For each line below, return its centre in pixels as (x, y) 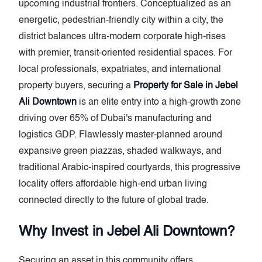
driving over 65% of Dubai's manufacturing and (115, 119)
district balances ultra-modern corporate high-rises (122, 37)
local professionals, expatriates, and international (120, 70)
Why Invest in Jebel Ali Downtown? (127, 232)
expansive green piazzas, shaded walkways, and (120, 151)
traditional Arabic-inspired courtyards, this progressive (130, 168)
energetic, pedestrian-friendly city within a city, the (121, 20)
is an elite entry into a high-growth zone (159, 102)
